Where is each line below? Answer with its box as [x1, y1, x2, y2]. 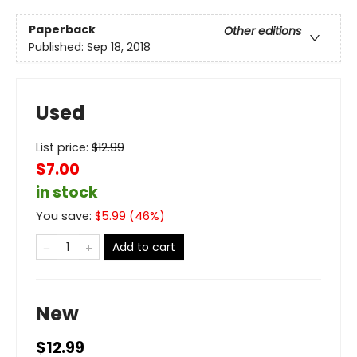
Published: [29, 38, 87, 55]
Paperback [29, 21, 96, 37]
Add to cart [112, 239, 175, 256]
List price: [36, 139, 92, 156]
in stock [36, 182, 98, 204]
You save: [36, 208, 95, 225]
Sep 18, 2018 [87, 38, 151, 55]
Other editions [224, 22, 301, 39]
